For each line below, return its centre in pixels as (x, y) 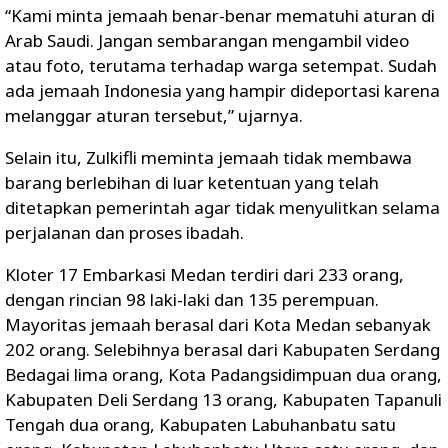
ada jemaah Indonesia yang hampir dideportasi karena (222, 90)
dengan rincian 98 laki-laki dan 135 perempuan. (192, 299)
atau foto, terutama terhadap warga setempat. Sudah (221, 65)
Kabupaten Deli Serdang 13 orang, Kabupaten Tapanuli (223, 399)
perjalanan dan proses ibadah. (124, 232)
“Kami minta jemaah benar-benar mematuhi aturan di (220, 15)
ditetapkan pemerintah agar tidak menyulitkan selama (222, 207)
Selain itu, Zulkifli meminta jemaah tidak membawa (208, 157)
